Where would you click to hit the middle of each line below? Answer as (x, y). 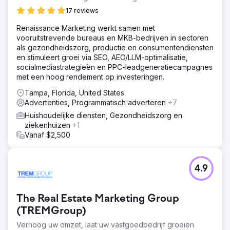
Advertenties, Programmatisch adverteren (96, 102)
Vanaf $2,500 (47, 135)
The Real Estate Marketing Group (98, 199)
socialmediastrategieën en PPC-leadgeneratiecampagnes (114, 67)
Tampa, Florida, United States (74, 92)
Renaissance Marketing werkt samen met (86, 28)
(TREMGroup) (51, 211)
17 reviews (82, 10)
